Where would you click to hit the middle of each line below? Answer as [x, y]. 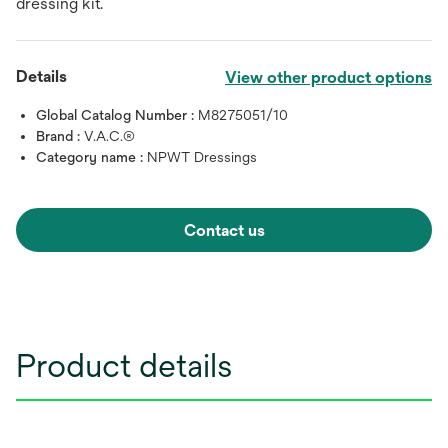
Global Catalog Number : [117, 114]
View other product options [328, 77]
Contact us [224, 230]
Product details [124, 365]
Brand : [60, 135]
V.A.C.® [109, 135]
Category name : [91, 156]
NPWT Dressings [202, 156]
